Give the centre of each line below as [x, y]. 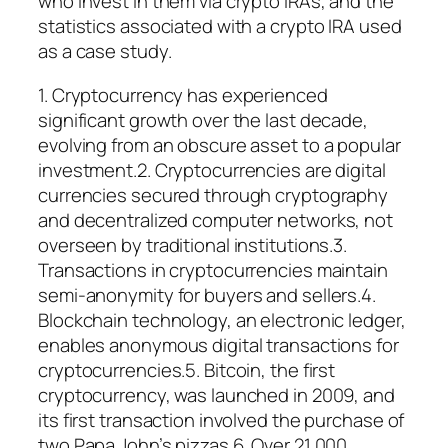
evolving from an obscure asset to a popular [219, 144]
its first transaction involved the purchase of [221, 419]
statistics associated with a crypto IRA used [220, 26]
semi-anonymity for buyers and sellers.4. [207, 294]
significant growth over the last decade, [203, 119]
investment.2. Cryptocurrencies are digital [212, 169]
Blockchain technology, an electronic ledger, [222, 319]
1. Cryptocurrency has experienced [183, 94]
